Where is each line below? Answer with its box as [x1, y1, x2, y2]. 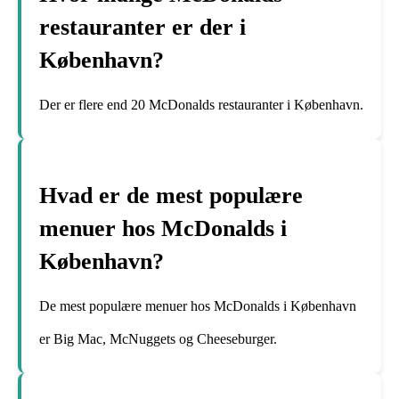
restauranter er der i [39, 13, 246, 40]
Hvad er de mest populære [39, 183, 303, 209]
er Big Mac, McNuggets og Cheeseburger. [39, 331, 277, 347]
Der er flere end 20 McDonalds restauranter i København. [39, 96, 363, 112]
